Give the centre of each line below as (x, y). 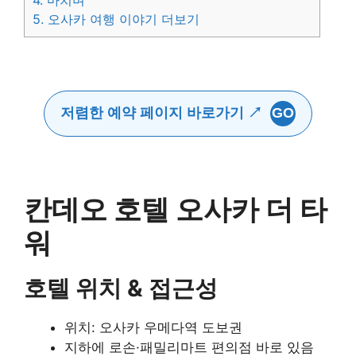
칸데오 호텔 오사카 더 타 (176, 209)
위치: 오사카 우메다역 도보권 (153, 328)
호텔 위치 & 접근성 (121, 288)
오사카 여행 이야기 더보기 (122, 19)
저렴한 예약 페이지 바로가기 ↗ (161, 113)
